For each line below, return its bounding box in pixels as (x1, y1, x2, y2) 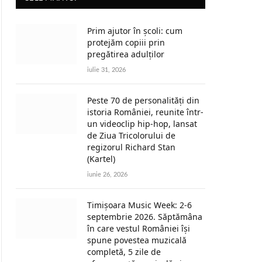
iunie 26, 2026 (87, 171, 127, 178)
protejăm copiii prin (87, 37, 165, 48)
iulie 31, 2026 (87, 67, 126, 73)
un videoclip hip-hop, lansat (87, 118, 197, 129)
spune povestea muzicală (87, 235, 187, 246)
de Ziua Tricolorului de (87, 130, 175, 141)
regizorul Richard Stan (87, 142, 175, 153)
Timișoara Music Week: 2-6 (87, 199, 192, 211)
